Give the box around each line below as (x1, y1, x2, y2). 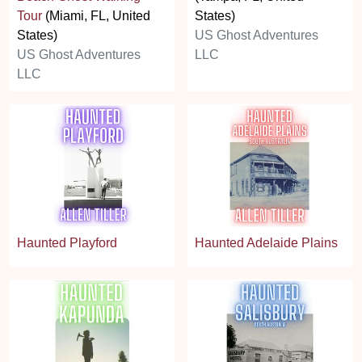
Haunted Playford (17, 236, 117, 250)
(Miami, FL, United (42, 8, 150, 23)
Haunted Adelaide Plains (195, 236, 338, 250)
